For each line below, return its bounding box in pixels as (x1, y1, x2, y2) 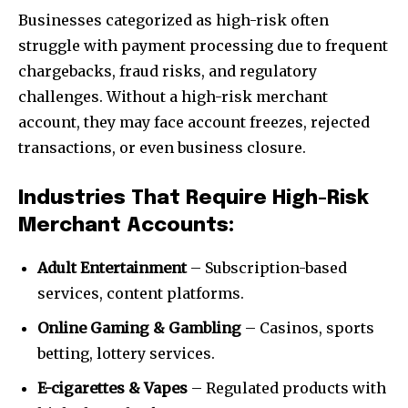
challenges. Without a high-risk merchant (18, 87, 328, 107)
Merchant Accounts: (18, 216, 234, 237)
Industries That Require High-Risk (18, 189, 369, 209)
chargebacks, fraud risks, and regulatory (18, 62, 317, 81)
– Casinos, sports (241, 319, 374, 338)
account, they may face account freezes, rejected (18, 113, 370, 132)
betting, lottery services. (37, 344, 215, 363)
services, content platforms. (37, 284, 244, 303)
